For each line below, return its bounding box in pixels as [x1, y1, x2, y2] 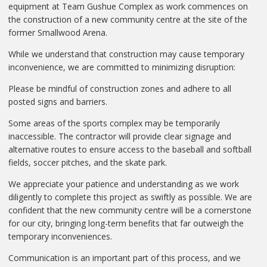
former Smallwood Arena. [8, 26, 107, 38]
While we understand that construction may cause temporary [8, 48, 244, 60]
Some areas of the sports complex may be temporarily [8, 117, 220, 129]
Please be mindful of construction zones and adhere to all [8, 82, 231, 94]
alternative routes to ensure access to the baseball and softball [8, 143, 252, 155]
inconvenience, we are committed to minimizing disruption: [8, 61, 235, 73]
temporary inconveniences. [8, 230, 112, 242]
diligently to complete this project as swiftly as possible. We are [8, 191, 252, 203]
